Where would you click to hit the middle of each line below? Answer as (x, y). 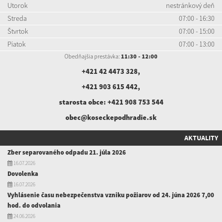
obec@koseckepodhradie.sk (111, 117)
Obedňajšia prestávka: (93, 56)
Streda (17, 18)
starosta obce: (83, 102)
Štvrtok (18, 31)
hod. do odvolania (34, 205)
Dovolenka (23, 173)
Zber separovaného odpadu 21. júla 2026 (67, 152)
